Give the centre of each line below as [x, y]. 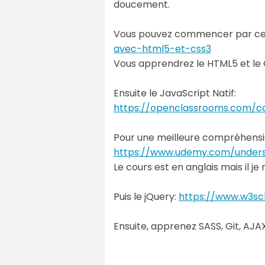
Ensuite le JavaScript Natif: [175, 93]
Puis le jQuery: [146, 196]
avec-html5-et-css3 [162, 49]
